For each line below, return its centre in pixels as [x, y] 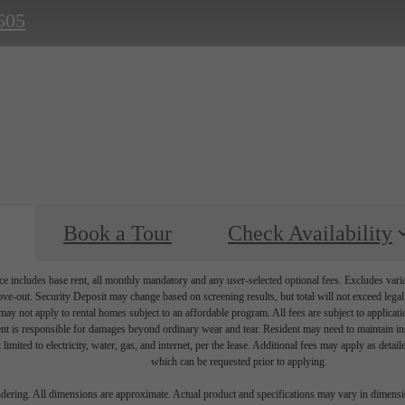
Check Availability [310, 234]
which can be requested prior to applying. [239, 362]
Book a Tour [118, 234]
